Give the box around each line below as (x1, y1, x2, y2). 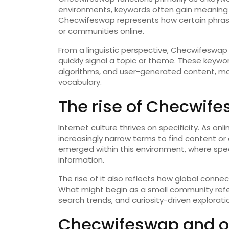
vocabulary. (58, 77, 102, 88)
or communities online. (58, 26, 144, 37)
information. (58, 154, 104, 166)
